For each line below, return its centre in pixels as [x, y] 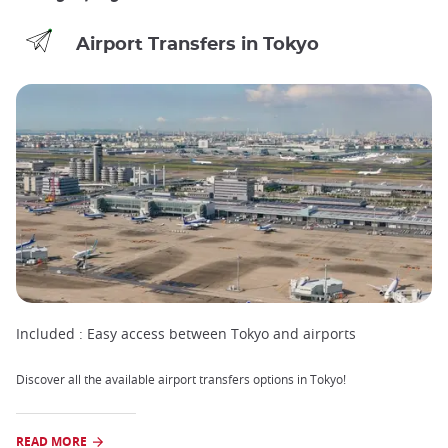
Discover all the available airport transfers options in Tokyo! [181, 379]
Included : [49, 334]
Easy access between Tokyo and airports [219, 334]
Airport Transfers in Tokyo [197, 44]
